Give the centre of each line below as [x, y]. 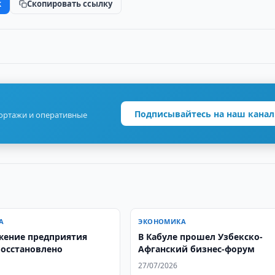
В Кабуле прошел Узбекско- [201, 237]
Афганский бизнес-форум [197, 249]
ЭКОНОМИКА [162, 221]
